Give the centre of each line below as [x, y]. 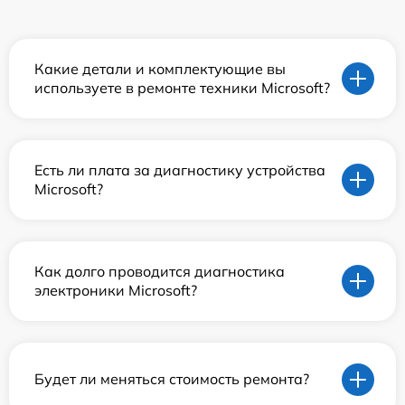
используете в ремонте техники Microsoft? [182, 87]
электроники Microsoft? [116, 290]
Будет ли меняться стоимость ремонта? [172, 379]
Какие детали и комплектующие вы [160, 68]
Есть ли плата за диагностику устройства [180, 170]
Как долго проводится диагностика [160, 271]
